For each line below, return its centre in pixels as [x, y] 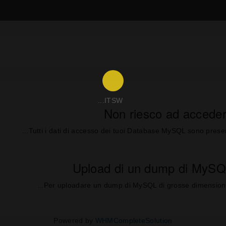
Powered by [74, 220]
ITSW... [114, 100]
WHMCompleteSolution [134, 220]
